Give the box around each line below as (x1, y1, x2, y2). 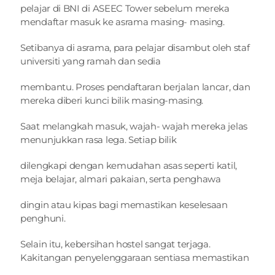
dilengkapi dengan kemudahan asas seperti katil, (20, 160, 237, 171)
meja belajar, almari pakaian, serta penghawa (20, 173, 221, 185)
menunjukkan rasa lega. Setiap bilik (20, 134, 177, 145)
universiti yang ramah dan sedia (20, 55, 161, 67)
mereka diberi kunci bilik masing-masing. (20, 95, 203, 106)
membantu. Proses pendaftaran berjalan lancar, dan (20, 81, 250, 93)
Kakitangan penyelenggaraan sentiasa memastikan (20, 252, 249, 263)
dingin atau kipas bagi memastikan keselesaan (20, 199, 228, 211)
